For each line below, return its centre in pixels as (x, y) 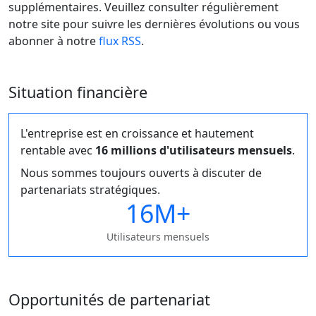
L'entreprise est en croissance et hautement (137, 133)
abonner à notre (54, 41)
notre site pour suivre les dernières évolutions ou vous (154, 24)
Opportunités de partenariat (109, 299)
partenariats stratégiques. (90, 190)
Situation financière (78, 92)
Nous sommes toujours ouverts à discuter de (141, 173)
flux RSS (120, 41)
